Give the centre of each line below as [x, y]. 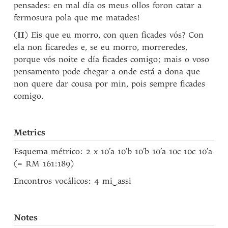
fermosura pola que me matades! [77, 18]
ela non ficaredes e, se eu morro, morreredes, [101, 47]
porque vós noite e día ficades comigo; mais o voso [112, 59]
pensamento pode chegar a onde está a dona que [107, 72]
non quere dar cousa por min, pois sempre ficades [110, 84]
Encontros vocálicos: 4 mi [63, 181]
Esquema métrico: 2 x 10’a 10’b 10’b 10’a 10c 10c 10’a [113, 151]
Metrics [30, 133]
